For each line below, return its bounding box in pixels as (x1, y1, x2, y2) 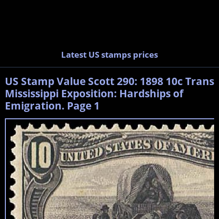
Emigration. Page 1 (5, 98, 100, 112)
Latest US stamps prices (61, 49, 158, 60)
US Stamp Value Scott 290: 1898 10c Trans (5, 74, 214, 88)
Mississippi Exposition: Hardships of (5, 86, 183, 100)
